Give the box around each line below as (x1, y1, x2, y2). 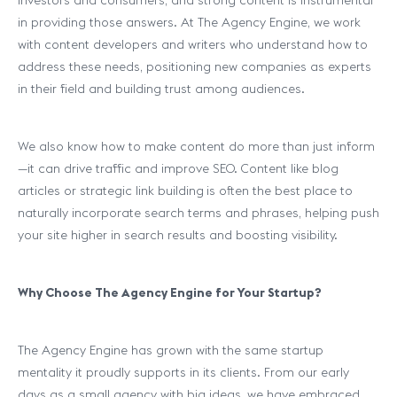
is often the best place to (206, 183, 353, 198)
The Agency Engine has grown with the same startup (18, 342, 323, 358)
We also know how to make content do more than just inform (18, 138, 375, 154)
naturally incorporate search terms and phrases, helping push (18, 205, 379, 221)
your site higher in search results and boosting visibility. (18, 227, 338, 243)
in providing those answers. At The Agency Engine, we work (18, 14, 361, 30)
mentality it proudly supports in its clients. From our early (18, 364, 349, 380)
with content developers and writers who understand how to (18, 36, 368, 52)
